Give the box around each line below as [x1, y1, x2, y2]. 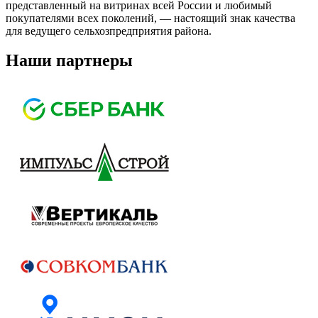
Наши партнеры [6, 51, 133, 70]
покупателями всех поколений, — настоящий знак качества [6, 11, 295, 24]
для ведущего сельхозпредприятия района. [6, 24, 212, 37]
